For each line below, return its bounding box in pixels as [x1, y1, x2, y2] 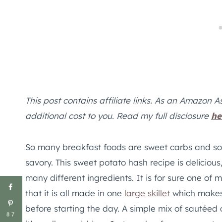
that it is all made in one [25, 187, 124, 198]
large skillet [124, 187, 170, 198]
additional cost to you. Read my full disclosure [25, 110, 211, 121]
